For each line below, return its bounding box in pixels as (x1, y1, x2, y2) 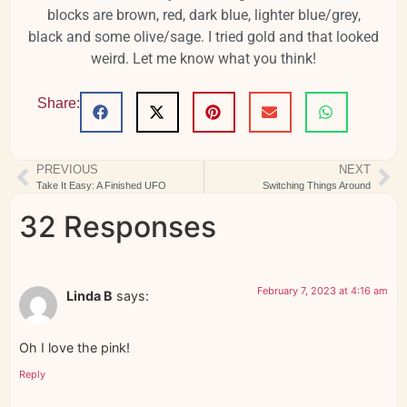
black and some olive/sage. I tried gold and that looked (28, 28, 379, 46)
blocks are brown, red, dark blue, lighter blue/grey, (46, 6, 361, 25)
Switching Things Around (263, 180, 371, 192)
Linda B (66, 288, 113, 304)
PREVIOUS (36, 163, 98, 177)
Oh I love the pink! (19, 339, 130, 355)
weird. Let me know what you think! (91, 50, 316, 68)
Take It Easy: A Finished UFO (36, 180, 166, 192)
